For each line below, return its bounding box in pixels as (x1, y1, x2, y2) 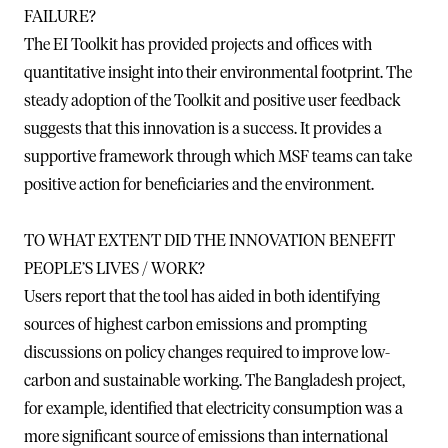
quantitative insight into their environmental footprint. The (24, 64, 412, 81)
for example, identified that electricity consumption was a (24, 400, 403, 417)
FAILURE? (24, 8, 96, 25)
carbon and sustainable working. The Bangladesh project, (24, 372, 405, 389)
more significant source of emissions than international (24, 428, 388, 445)
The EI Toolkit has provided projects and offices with (24, 36, 372, 53)
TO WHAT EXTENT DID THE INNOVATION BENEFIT (24, 232, 395, 249)
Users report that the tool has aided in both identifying (24, 288, 380, 305)
